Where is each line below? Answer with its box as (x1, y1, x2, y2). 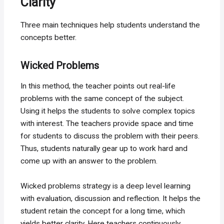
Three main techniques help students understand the (20, 20, 200, 30)
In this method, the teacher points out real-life (20, 81, 176, 91)
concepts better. (20, 33, 77, 42)
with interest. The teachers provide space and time (20, 119, 194, 128)
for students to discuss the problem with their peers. (20, 131, 200, 141)
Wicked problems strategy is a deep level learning (20, 181, 191, 191)
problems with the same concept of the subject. (20, 94, 184, 103)
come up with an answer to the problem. (20, 156, 158, 166)
